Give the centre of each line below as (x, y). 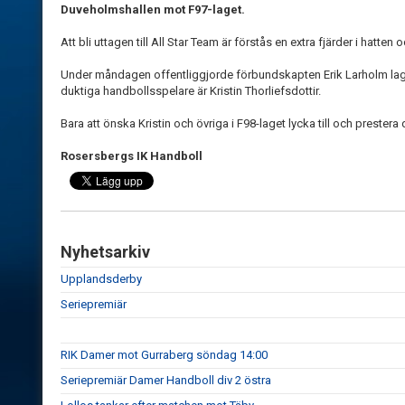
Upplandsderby (101, 279)
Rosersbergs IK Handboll (132, 156)
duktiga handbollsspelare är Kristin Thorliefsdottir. (191, 91)
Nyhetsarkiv (105, 252)
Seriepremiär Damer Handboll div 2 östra (166, 380)
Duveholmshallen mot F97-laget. (153, 9)
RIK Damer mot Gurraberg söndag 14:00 (164, 355)
